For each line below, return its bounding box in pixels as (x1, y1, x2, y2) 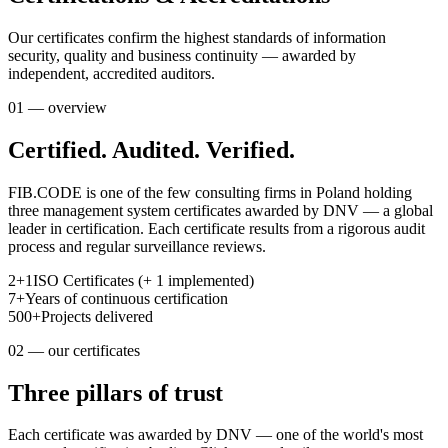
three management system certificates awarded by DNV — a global (8, 201, 433, 219)
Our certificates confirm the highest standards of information (8, 28, 386, 46)
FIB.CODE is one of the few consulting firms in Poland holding (8, 183, 412, 201)
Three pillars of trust (8, 379, 223, 406)
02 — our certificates (8, 341, 140, 359)
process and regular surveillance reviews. (8, 237, 266, 255)
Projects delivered (41, 307, 153, 325)
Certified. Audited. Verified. (8, 136, 295, 163)
